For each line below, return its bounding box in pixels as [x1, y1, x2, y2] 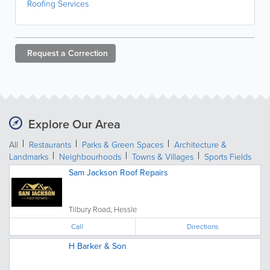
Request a [27, 47, 66, 59]
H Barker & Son [69, 240, 127, 252]
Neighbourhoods [59, 151, 121, 162]
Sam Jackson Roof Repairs [69, 166, 168, 178]
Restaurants [29, 139, 71, 150]
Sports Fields [204, 151, 251, 162]
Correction [68, 47, 108, 59]
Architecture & [174, 139, 227, 150]
